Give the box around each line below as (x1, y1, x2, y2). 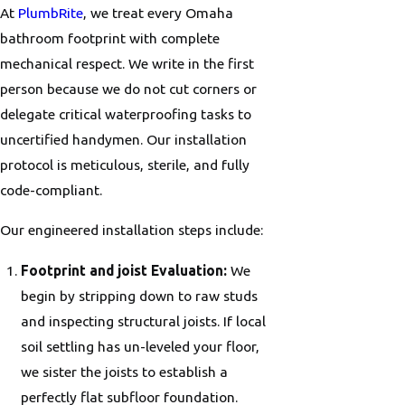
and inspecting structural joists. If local (21, 312, 267, 329)
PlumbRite (14, 5, 83, 22)
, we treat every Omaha (83, 5, 233, 22)
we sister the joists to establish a (21, 363, 229, 380)
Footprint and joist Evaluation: (21, 261, 228, 278)
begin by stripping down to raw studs (21, 287, 259, 304)
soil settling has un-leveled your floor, (21, 337, 260, 354)
